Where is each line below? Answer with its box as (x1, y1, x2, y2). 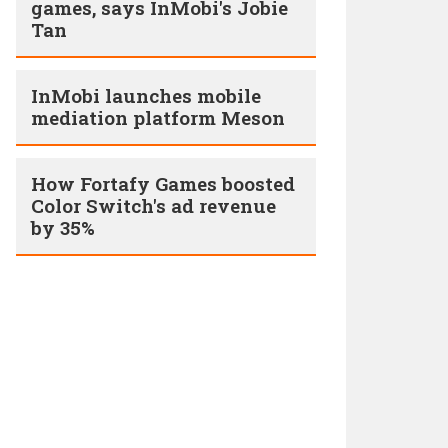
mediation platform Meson (31, 105, 285, 130)
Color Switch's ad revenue (31, 193, 276, 218)
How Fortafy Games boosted (31, 171, 295, 196)
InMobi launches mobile (31, 83, 261, 108)
